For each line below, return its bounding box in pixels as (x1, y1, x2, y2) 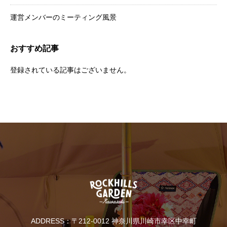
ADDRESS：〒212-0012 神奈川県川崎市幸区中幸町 (30, 217, 197, 225)
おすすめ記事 (10, 44, 59, 53)
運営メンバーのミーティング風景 (10, 13, 117, 22)
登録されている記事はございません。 (10, 66, 131, 74)
